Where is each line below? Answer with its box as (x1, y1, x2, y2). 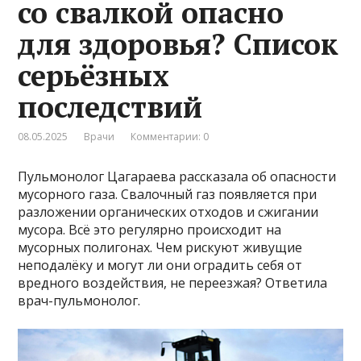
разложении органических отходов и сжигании (18, 202, 319, 221)
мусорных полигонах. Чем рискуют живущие (18, 238, 303, 256)
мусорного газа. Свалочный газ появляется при (18, 185, 317, 203)
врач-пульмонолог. (18, 291, 141, 309)
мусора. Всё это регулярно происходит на (18, 220, 282, 239)
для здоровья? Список (18, 24, 339, 63)
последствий (18, 87, 203, 126)
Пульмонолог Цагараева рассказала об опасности (18, 167, 337, 185)
